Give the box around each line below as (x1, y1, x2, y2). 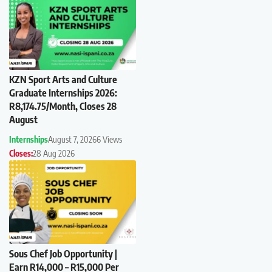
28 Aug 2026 (33, 148, 75, 158)
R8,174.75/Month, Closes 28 (9, 100, 117, 112)
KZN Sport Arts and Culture (9, 73, 117, 86)
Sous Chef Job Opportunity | (9, 247, 117, 260)
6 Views (97, 134, 122, 144)
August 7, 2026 (48, 134, 97, 144)
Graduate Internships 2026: (9, 86, 117, 99)
